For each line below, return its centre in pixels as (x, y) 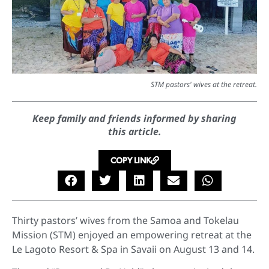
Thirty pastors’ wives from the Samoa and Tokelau (125, 220)
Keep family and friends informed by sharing (134, 118)
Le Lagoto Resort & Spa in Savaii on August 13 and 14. (133, 249)
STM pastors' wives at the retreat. (204, 84)
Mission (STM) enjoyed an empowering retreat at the (132, 234)
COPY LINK (130, 160)
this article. (134, 131)
